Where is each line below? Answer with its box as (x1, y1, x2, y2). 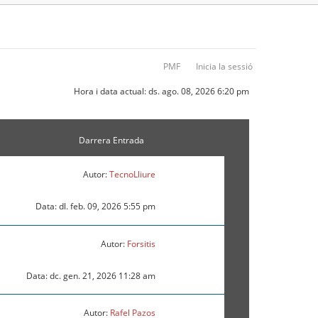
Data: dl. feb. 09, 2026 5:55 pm (35, 200, 155, 213)
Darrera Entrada (78, 134, 144, 147)
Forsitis (126, 238, 155, 251)
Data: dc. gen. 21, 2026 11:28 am (26, 270, 155, 283)
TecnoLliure (109, 168, 155, 181)
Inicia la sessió (196, 60, 253, 72)
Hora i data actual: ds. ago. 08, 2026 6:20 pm (74, 85, 249, 97)
